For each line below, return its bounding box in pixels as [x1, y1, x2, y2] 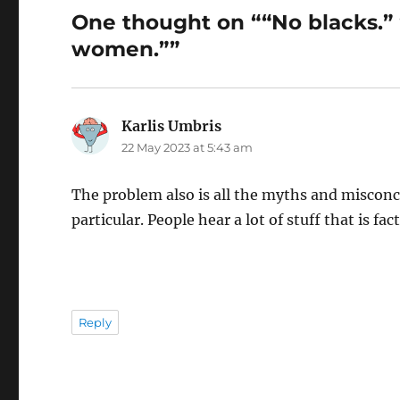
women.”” [71, 37, 180, 62]
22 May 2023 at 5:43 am [121, 140, 254, 155]
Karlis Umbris [121, 117, 222, 136]
